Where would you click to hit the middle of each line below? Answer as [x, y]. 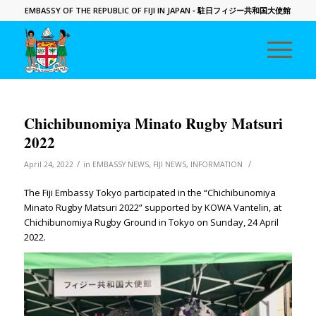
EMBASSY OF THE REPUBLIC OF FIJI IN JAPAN [108, 10]
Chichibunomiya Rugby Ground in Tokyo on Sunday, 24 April [151, 223]
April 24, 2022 [48, 164]
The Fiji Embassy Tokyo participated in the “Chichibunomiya [150, 193]
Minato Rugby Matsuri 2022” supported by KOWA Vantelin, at [152, 208]
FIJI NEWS [169, 164]
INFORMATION [216, 164]
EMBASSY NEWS [120, 164]
